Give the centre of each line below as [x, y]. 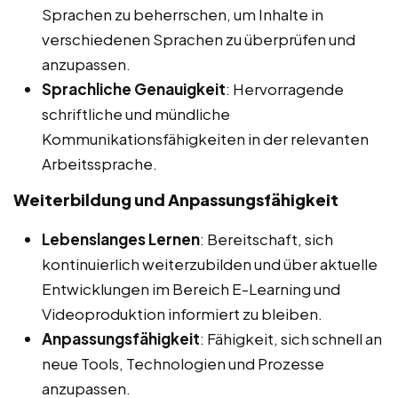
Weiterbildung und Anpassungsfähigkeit [176, 200]
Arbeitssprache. [99, 164]
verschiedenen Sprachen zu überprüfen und [199, 40]
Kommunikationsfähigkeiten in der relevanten [205, 139]
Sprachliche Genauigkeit [134, 89]
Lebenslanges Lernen [121, 239]
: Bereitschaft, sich [267, 239]
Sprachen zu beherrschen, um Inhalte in [183, 15]
